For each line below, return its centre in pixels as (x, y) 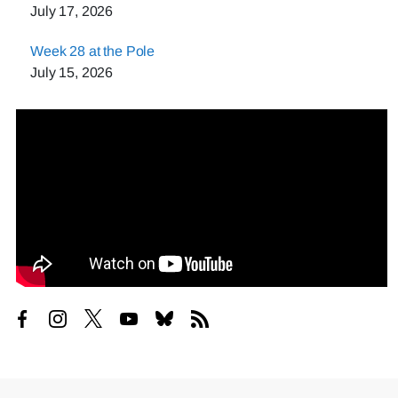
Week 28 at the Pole (93, 51)
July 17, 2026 (72, 11)
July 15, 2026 (72, 72)
